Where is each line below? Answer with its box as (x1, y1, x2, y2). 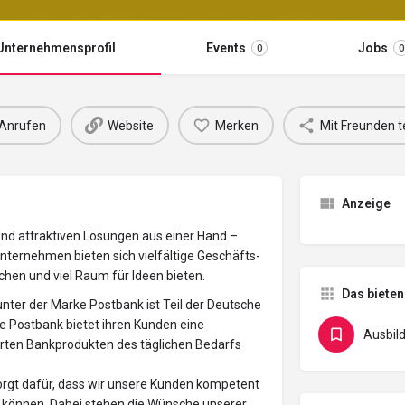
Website (108, 118, 154, 133)
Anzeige (341, 196, 391, 212)
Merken (215, 118, 259, 133)
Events (206, 41, 246, 56)
